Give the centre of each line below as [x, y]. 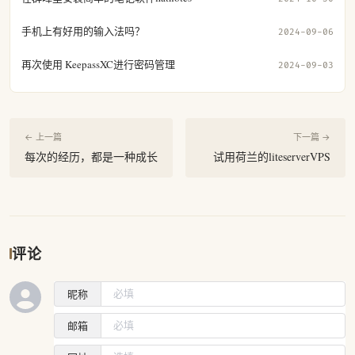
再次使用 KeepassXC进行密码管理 [98, 64]
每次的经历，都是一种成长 [91, 156]
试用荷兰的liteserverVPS [272, 156]
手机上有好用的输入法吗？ [83, 31]
